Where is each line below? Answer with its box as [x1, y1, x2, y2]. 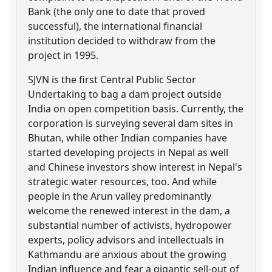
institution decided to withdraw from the [28, 33, 216, 47]
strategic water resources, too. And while [28, 174, 217, 188]
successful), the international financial [28, 19, 203, 33]
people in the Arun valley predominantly [28, 189, 212, 203]
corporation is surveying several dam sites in [28, 116, 234, 130]
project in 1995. [28, 48, 99, 62]
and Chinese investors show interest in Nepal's [28, 160, 243, 174]
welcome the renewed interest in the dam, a [28, 203, 231, 217]
